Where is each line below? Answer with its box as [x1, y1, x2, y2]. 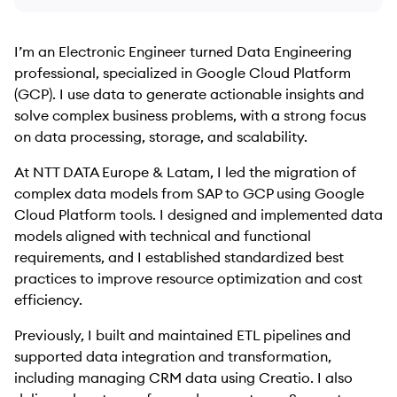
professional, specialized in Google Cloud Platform [14, 64, 351, 82]
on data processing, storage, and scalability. [14, 128, 307, 145]
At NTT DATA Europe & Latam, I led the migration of [14, 163, 356, 181]
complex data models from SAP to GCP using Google [14, 184, 364, 202]
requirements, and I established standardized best [14, 248, 344, 266]
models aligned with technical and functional [14, 227, 311, 245]
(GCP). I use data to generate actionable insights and [14, 85, 364, 103]
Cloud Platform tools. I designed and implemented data [14, 206, 383, 223]
